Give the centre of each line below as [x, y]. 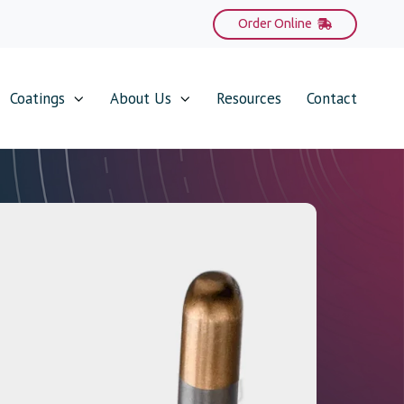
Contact [332, 99]
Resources [249, 99]
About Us [141, 99]
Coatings [37, 99]
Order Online [275, 24]
